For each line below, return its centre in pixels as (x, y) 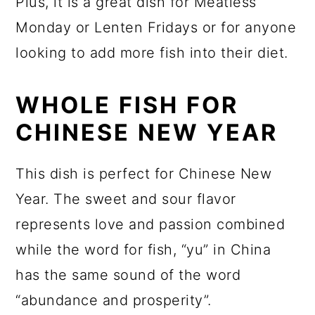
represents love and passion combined (150, 224)
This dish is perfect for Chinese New (144, 174)
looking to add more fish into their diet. (152, 53)
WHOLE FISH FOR (127, 105)
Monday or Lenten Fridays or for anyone (156, 27)
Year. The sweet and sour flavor (126, 199)
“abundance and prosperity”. (114, 300)
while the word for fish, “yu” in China (143, 250)
